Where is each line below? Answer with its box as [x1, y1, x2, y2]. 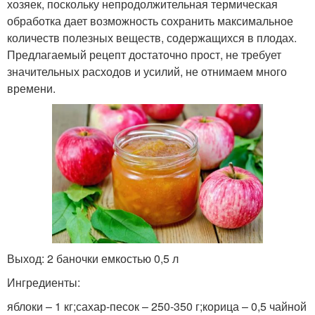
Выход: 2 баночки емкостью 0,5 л [7, 250, 179, 267]
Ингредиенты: [7, 274, 80, 291]
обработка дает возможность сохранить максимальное [7, 12, 293, 29]
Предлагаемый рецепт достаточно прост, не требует [7, 46, 281, 63]
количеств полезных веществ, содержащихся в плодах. [7, 29, 297, 46]
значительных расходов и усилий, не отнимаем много [7, 63, 287, 79]
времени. [7, 79, 56, 96]
